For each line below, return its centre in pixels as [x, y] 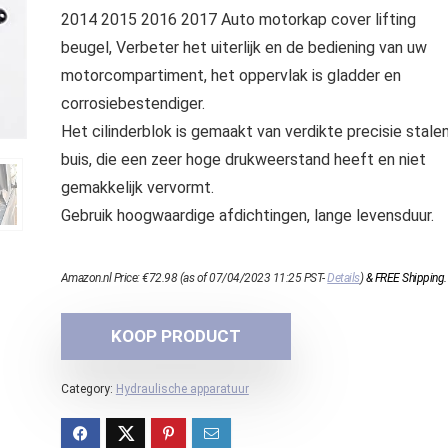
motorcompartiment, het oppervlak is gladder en [230, 75]
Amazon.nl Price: [101, 278]
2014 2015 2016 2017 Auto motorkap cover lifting [238, 19]
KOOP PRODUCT [175, 336]
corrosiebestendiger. [132, 103]
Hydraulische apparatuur [182, 389]
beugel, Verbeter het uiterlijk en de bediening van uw [243, 47]
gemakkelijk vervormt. [137, 187]
